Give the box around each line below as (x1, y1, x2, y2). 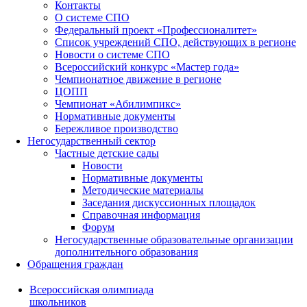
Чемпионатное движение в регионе (55, 73, 221, 85)
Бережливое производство (55, 122, 178, 134)
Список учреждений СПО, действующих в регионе (55, 36, 296, 48)
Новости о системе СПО (55, 48, 170, 60)
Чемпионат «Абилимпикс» (55, 97, 181, 110)
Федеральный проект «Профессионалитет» (55, 23, 257, 36)
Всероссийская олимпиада (29, 283, 153, 295)
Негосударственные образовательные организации (55, 233, 293, 245)
